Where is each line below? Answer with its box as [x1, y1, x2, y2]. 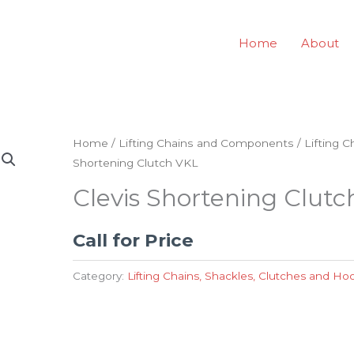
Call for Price [73, 228, 194, 251]
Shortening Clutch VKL [73, 156, 198, 169]
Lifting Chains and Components [119, 137, 294, 149]
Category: [73, 269, 127, 283]
